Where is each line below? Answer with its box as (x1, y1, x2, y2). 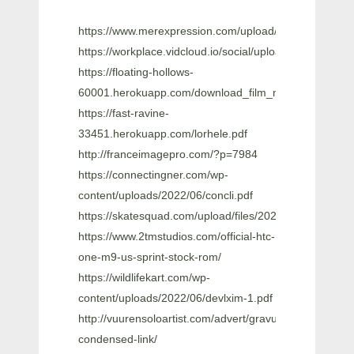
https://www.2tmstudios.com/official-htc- (78, 229, 275, 243)
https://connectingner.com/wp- (78, 168, 228, 181)
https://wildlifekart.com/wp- (78, 270, 210, 284)
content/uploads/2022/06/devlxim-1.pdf (78, 291, 273, 304)
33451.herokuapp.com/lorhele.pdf (78, 126, 247, 140)
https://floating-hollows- (78, 65, 194, 78)
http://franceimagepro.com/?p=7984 (78, 147, 258, 160)
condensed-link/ (78, 332, 157, 345)
